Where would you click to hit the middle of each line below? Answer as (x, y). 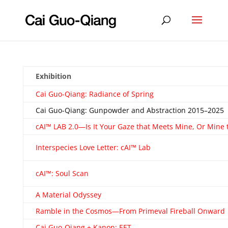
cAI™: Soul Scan (62, 173)
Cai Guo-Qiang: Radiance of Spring (94, 94)
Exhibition (53, 76)
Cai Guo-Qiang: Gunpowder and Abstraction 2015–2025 (130, 110)
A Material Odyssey (68, 195)
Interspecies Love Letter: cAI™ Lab (93, 147)
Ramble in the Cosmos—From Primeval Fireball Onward (130, 211)
